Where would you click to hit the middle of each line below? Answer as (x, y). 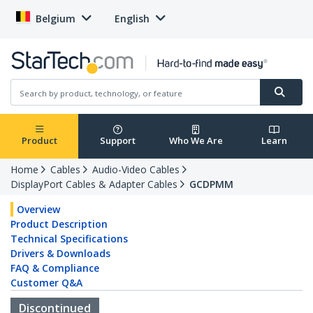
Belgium (56, 19)
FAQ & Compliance (55, 268)
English (132, 19)
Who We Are (196, 141)
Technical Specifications (69, 239)
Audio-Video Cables (136, 170)
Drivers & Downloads (60, 254)
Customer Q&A (46, 283)
